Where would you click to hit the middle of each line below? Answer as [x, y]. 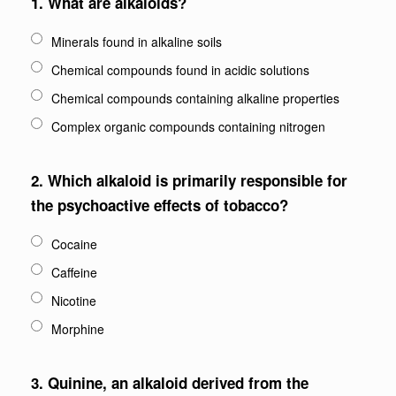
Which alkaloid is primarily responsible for [198, 180]
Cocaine [74, 244]
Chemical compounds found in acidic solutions [180, 70]
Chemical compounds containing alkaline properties [195, 98]
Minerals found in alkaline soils [137, 42]
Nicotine [74, 301]
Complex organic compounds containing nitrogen [188, 126]
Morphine [78, 329]
